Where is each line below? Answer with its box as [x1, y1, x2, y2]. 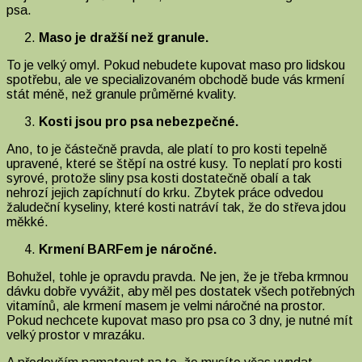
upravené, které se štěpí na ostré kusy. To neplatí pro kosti [6, 156, 342, 170]
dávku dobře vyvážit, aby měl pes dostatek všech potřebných [6, 284, 355, 298]
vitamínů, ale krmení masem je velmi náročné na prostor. [6, 298, 326, 313]
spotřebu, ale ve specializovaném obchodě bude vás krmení [6, 72, 345, 86]
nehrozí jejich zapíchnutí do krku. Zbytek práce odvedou [6, 185, 323, 200]
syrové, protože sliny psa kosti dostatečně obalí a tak [6, 170, 311, 185]
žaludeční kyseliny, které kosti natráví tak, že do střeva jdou [6, 200, 346, 214]
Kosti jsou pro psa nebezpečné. [39, 114, 238, 128]
